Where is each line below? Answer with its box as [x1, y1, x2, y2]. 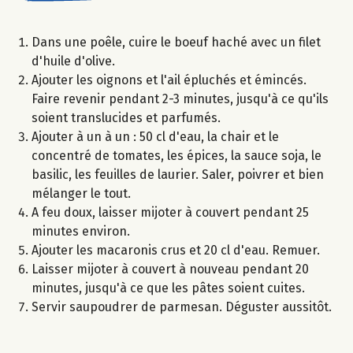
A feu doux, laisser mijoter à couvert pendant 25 [32, 204, 309, 220]
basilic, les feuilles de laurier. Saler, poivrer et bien [32, 166, 324, 182]
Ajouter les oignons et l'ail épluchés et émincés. [32, 72, 307, 87]
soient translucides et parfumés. [32, 110, 221, 125]
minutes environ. [32, 223, 130, 239]
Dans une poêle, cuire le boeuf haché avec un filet [32, 34, 321, 50]
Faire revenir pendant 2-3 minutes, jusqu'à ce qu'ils [32, 91, 329, 106]
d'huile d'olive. [32, 53, 115, 69]
